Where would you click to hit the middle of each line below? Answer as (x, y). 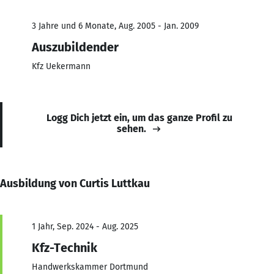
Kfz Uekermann (61, 66)
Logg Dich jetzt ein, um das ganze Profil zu (139, 117)
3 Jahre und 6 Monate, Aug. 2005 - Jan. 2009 (115, 26)
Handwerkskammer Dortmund (90, 267)
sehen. (131, 128)
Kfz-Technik (65, 247)
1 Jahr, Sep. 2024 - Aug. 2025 (85, 226)
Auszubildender (75, 47)
